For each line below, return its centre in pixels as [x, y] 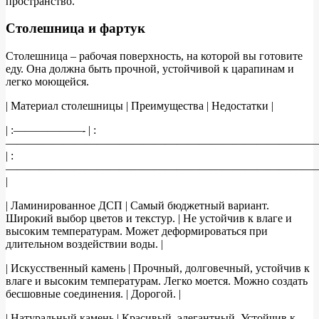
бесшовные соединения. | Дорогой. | [93, 294]
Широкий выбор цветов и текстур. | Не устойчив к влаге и [149, 219]
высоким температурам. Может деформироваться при [137, 231]
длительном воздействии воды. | [84, 244]
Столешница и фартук [75, 28]
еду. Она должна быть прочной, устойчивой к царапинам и [150, 69]
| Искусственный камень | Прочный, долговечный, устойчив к [158, 268]
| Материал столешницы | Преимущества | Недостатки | [140, 106]
